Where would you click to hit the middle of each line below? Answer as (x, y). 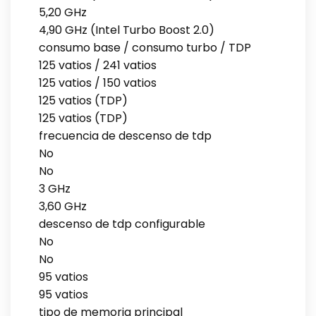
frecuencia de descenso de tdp (125, 135)
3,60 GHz (63, 206)
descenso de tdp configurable (122, 224)
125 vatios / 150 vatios (98, 83)
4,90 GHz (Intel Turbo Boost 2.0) (127, 30)
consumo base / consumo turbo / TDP (145, 47)
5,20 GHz (63, 12)
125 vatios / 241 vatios (98, 65)
